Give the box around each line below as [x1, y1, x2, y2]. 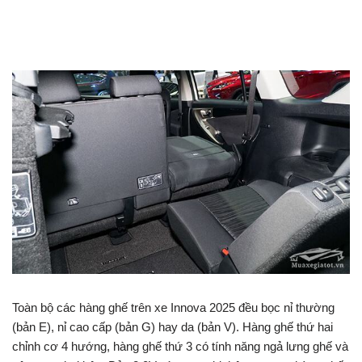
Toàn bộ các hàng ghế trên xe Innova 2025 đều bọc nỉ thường [12, 301, 335, 315]
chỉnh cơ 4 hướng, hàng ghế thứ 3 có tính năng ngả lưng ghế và [12, 339, 348, 354]
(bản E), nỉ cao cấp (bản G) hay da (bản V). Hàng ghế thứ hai [12, 320, 333, 335]
